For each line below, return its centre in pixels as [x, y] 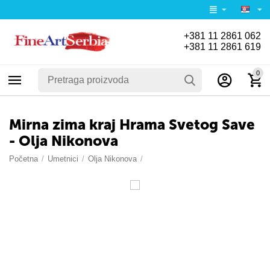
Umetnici [63, 159]
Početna [24, 159]
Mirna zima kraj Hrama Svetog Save [132, 124]
